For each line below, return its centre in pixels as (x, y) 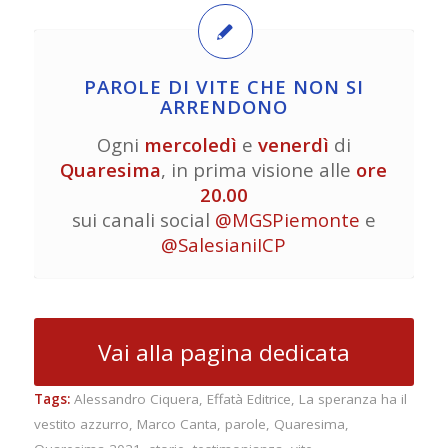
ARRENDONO (223, 107)
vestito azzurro (81, 423)
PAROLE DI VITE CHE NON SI (223, 87)
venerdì (293, 145)
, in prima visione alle (259, 170)
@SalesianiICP (224, 245)
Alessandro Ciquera (136, 398)
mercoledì (190, 145)
